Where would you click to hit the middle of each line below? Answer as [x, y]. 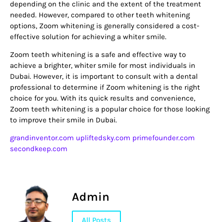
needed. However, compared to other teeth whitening [100, 15]
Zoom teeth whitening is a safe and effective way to [98, 54]
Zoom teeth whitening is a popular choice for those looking [110, 109]
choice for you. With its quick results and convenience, [103, 98]
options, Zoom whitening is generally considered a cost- [105, 26]
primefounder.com [164, 138]
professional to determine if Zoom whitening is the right [105, 87]
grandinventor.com [42, 138]
